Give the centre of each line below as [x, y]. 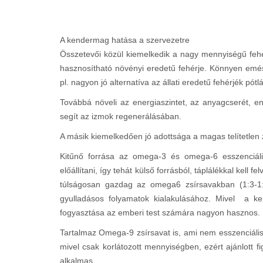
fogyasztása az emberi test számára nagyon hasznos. [160, 213]
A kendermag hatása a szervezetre [125, 40]
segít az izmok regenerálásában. [121, 117]
